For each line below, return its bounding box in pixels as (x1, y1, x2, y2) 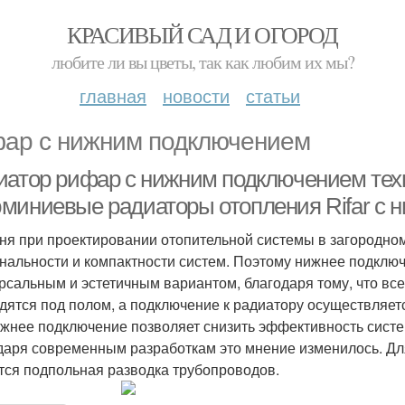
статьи (246, 82, 300, 108)
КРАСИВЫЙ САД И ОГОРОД (67, 19, 338, 50)
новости (163, 82, 230, 108)
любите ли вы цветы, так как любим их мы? (51, 50, 354, 74)
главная (80, 82, 146, 108)
